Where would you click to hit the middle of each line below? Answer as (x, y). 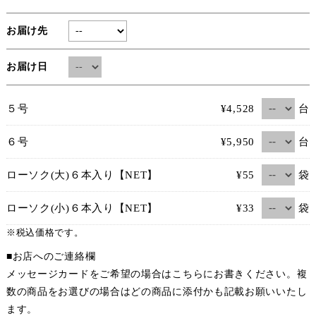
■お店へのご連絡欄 (51, 256)
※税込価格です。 (45, 232)
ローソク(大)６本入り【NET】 (85, 175)
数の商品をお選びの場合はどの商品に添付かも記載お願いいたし (157, 291)
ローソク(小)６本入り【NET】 (85, 208)
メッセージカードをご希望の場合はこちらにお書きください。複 (157, 274)
